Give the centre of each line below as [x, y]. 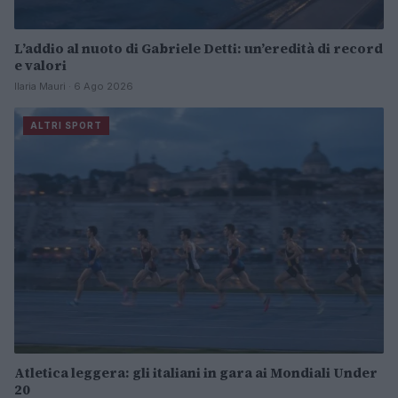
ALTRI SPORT [66, 125]
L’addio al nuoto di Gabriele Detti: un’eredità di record [199, 48]
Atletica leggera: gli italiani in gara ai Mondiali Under [196, 373]
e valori [40, 65]
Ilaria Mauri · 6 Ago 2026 [74, 86]
